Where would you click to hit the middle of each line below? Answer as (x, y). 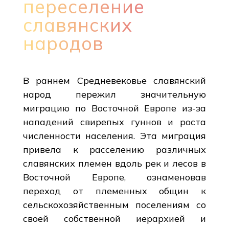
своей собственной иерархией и (114, 218)
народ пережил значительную (114, 94)
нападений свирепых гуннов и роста (114, 122)
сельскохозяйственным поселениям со (114, 204)
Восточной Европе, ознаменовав (114, 177)
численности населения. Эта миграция (114, 135)
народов (63, 43)
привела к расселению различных (114, 149)
